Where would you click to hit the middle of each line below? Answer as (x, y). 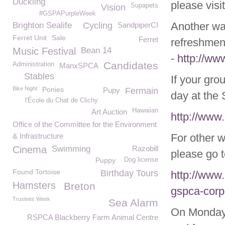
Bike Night (25, 88)
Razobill (145, 148)
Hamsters (34, 185)
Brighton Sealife (42, 25)
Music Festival (44, 51)
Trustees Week (31, 199)
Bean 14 (96, 50)
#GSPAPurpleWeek (68, 14)
